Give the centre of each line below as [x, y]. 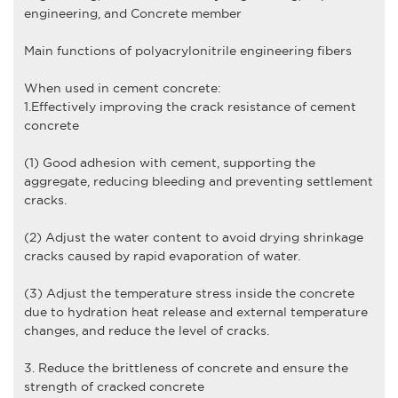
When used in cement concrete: [122, 88]
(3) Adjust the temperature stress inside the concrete [189, 293]
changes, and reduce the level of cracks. [146, 330]
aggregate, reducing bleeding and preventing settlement [198, 181]
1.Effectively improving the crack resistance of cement [190, 106]
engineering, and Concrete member [132, 13]
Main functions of [79, 50]
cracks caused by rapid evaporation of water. [162, 255]
